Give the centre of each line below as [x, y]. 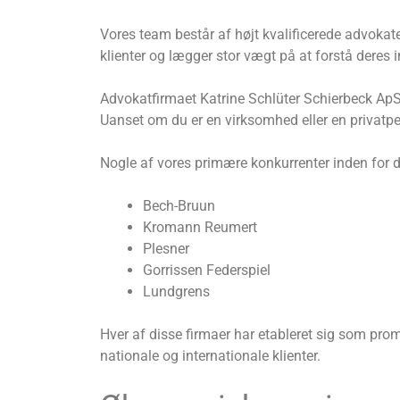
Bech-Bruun [179, 205]
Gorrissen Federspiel [207, 270]
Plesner [166, 248]
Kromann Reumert [200, 227]
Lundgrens [176, 291]
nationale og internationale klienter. [210, 355]
